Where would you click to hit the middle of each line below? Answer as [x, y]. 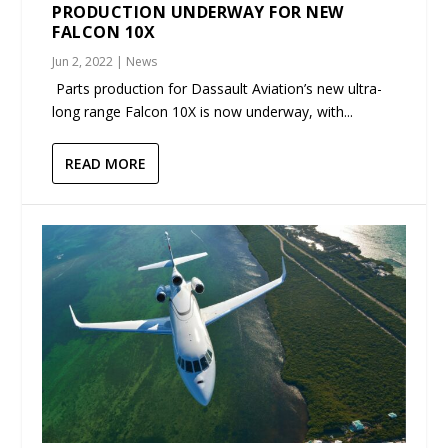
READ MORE [106, 163]
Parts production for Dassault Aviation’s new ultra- [217, 88]
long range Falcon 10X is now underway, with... [203, 111]
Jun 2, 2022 [83, 61]
